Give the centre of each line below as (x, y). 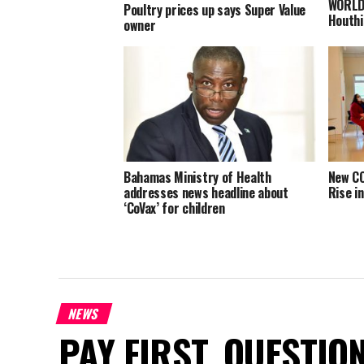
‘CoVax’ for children (174, 208)
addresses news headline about (206, 192)
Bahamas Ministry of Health (197, 177)
